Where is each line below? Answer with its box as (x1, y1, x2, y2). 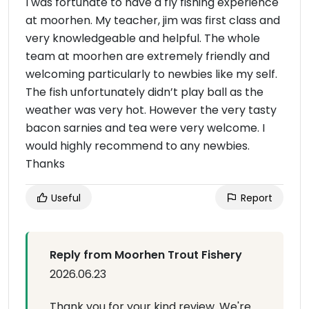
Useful (48, 191, 81, 205)
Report (238, 191, 272, 205)
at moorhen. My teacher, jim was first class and (26, 12, 280, 28)
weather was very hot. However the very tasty (26, 102, 277, 118)
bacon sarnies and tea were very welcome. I (26, 120, 265, 136)
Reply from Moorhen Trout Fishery (50, 247, 242, 263)
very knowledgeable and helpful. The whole (26, 30, 260, 46)
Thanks (26, 156, 65, 172)
